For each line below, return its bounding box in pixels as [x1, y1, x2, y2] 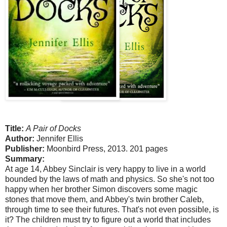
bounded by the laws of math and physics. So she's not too [5, 174, 214, 183]
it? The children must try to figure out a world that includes [5, 215, 211, 224]
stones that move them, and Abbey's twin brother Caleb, [5, 195, 204, 204]
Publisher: [5, 144, 45, 153]
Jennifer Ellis [36, 134, 83, 143]
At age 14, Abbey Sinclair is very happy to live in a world [5, 164, 206, 173]
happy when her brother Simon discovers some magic [5, 184, 198, 194]
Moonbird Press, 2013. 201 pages [45, 144, 168, 153]
